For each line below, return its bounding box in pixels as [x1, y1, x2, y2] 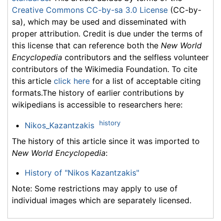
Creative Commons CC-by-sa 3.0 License [12, 5, 168, 15]
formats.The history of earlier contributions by [12, 88, 184, 98]
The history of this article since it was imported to [12, 136, 200, 147]
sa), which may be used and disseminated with [12, 17, 186, 27]
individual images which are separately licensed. [12, 195, 191, 206]
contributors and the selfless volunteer [62, 52, 209, 63]
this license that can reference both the [12, 40, 161, 51]
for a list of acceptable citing [90, 76, 201, 86]
